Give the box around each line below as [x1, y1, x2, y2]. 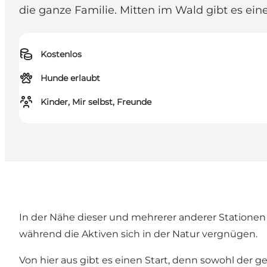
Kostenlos [41, 49, 82, 60]
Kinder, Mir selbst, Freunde [41, 97, 151, 108]
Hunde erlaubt [41, 73, 100, 84]
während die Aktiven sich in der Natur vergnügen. [19, 228, 257, 240]
